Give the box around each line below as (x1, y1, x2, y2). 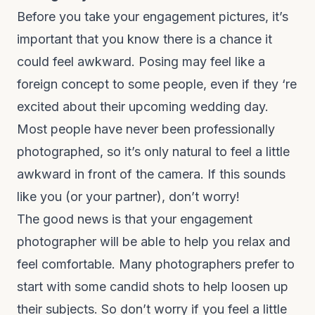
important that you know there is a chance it (17, 32, 272, 46)
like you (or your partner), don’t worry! (17, 189, 240, 204)
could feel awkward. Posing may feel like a (17, 54, 265, 69)
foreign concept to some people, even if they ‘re (17, 77, 297, 91)
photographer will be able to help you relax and (17, 234, 290, 249)
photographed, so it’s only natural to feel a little (17, 144, 290, 159)
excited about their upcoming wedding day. (17, 99, 269, 114)
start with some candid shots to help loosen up (17, 279, 288, 294)
